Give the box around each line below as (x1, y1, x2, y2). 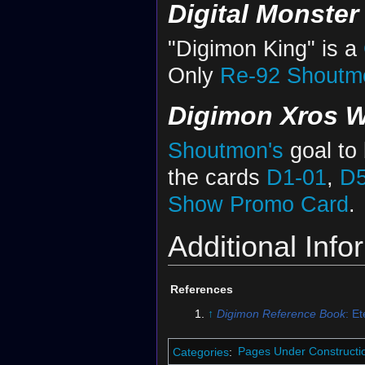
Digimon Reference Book (216, 306, 345, 320)
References (169, 283, 233, 297)
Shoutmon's (167, 137, 284, 163)
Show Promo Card (167, 191, 349, 217)
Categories (172, 345, 229, 358)
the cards (167, 164, 266, 190)
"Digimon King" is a (167, 36, 363, 62)
